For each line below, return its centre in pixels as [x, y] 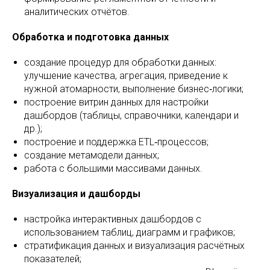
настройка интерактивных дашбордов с [113, 219]
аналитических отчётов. [77, 12]
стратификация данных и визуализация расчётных [134, 246]
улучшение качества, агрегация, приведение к [126, 76]
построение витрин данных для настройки [116, 102]
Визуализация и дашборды [76, 194]
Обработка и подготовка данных [90, 37]
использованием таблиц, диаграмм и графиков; [130, 232]
